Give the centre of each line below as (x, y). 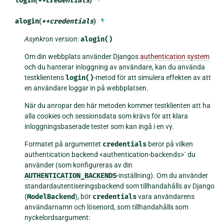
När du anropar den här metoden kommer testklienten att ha (118, 105)
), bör (84, 196)
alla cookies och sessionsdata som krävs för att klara (106, 116)
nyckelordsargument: (57, 217)
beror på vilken (170, 144)
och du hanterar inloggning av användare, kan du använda (115, 67)
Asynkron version (51, 39)
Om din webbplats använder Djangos (82, 56)
